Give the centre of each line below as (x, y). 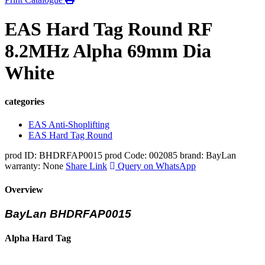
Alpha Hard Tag (38, 238)
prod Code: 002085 (141, 156)
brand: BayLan (208, 156)
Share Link (86, 166)
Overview (24, 189)
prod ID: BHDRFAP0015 (54, 156)
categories (25, 102)
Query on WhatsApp (156, 166)
